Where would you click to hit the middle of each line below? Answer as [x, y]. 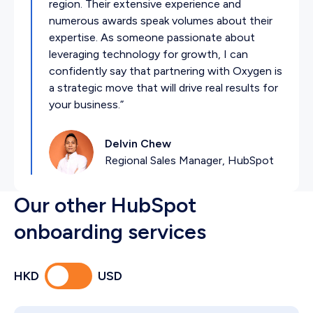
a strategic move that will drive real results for [163, 87]
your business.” [86, 104]
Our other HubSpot [105, 205]
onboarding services [110, 231]
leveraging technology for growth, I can [148, 54]
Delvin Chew [138, 143]
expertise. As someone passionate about [152, 37]
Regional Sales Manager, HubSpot [189, 160]
